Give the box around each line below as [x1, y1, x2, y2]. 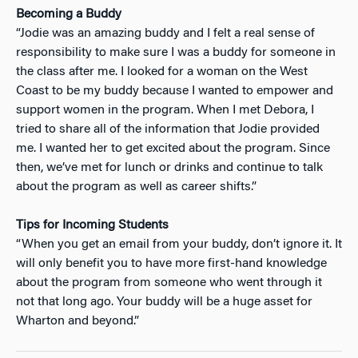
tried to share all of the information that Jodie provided [16, 122, 320, 136]
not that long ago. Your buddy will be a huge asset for [16, 295, 312, 308]
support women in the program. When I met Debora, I [16, 103, 314, 117]
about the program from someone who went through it [16, 276, 322, 289]
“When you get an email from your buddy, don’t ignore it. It [16, 237, 342, 251]
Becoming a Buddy [16, 7, 121, 21]
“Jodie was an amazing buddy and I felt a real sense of [16, 26, 315, 40]
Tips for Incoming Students [16, 218, 169, 232]
